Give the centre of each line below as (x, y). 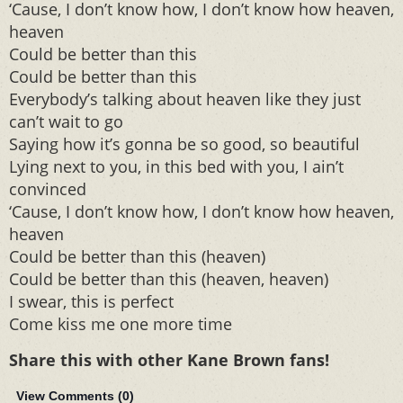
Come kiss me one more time (121, 324)
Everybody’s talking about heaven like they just (185, 99)
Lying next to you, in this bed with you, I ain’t (176, 166)
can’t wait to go (66, 121)
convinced (48, 189)
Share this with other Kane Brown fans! (171, 360)
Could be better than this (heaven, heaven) (169, 279)
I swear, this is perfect (91, 301)
